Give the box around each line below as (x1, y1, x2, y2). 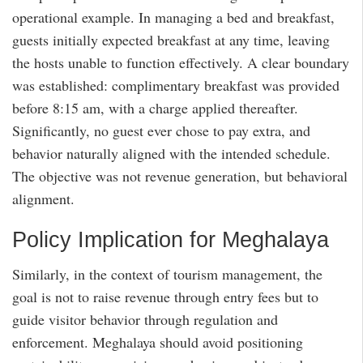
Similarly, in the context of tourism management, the (12, 264, 322, 284)
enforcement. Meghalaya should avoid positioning (12, 332, 303, 352)
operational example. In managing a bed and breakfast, (12, 7, 335, 28)
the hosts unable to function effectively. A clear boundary (12, 53, 349, 73)
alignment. (12, 189, 75, 209)
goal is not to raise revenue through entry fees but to (12, 287, 318, 307)
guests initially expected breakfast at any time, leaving (12, 30, 330, 50)
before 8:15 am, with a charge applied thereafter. (12, 98, 298, 118)
